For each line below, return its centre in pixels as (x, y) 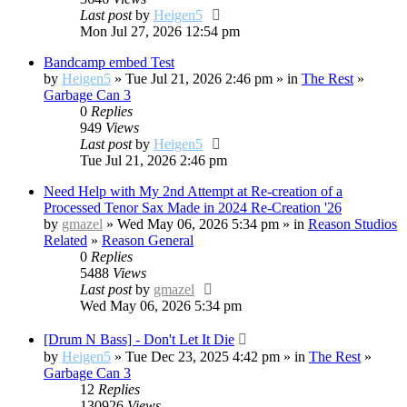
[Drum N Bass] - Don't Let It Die (139, 339)
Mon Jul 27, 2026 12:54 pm (160, 31)
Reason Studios (352, 223)
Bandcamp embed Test (109, 62)
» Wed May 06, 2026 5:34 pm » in (205, 223)
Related (65, 240)
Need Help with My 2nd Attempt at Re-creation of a (193, 191)
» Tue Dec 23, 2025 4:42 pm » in (210, 356)
